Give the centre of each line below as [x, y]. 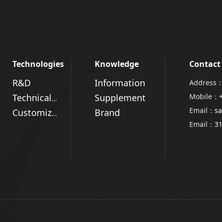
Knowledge [117, 64]
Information [120, 83]
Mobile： [204, 97]
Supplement [120, 98]
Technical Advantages [54, 99]
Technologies [38, 64]
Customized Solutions [54, 113]
